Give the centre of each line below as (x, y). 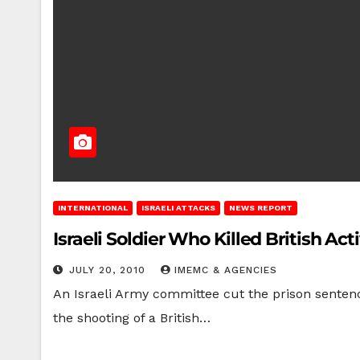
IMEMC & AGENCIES (226, 270)
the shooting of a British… (132, 318)
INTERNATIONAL (93, 208)
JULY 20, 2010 (109, 270)
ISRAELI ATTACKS (178, 208)
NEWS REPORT (261, 208)
